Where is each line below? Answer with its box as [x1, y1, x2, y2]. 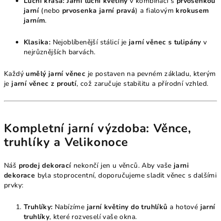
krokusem [176, 6, 209, 15]
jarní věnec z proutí [11, 79, 77, 88]
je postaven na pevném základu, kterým [85, 69, 216, 78]
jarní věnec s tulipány [129, 37, 201, 47]
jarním [24, 16, 45, 25]
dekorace [4, 171, 36, 180]
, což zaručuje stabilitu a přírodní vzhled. [76, 79, 209, 88]
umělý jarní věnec [26, 69, 86, 78]
